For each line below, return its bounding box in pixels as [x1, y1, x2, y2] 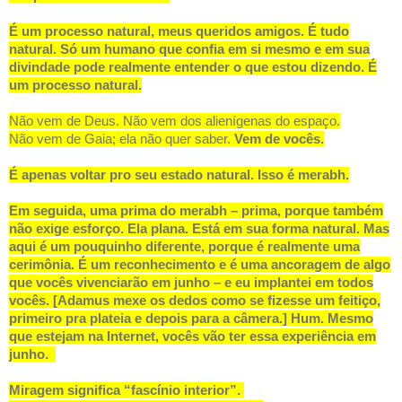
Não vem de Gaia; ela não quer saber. [9, 131, 234, 147]
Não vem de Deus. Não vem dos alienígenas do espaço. [9, 113, 340, 129]
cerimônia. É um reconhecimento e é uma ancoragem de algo [9, 257, 390, 273]
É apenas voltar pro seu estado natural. [9, 167, 254, 183]
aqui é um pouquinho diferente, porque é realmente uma [9, 239, 360, 255]
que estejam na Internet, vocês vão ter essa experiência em [9, 328, 376, 345]
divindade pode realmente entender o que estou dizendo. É [9, 59, 377, 75]
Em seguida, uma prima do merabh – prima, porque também [9, 203, 383, 219]
